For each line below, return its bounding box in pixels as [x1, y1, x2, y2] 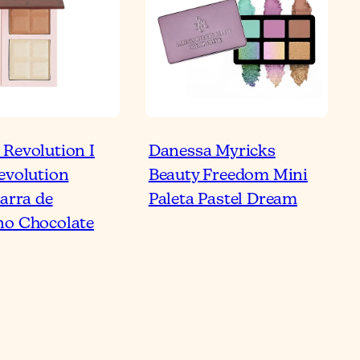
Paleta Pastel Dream [148, 191, 297, 209]
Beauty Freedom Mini [148, 167, 308, 185]
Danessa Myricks [148, 143, 276, 161]
